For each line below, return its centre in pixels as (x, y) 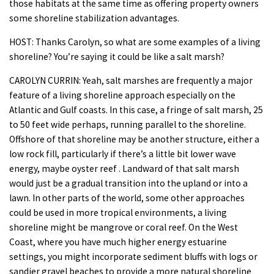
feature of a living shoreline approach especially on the (122, 95)
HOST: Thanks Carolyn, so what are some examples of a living (135, 42)
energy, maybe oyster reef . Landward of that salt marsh (124, 168)
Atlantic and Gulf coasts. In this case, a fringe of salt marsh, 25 (136, 109)
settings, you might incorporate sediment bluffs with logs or (133, 256)
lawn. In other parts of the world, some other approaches (127, 198)
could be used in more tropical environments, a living (118, 212)
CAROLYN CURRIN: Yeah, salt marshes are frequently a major (131, 80)
